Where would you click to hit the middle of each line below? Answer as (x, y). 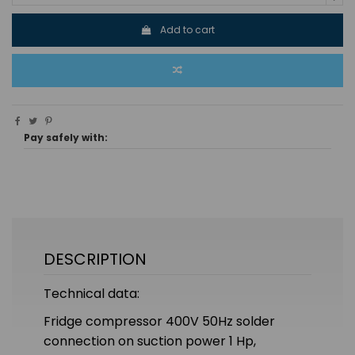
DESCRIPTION (95, 260)
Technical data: (92, 294)
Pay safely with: (66, 138)
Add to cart (187, 29)
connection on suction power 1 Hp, (150, 341)
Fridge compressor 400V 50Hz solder (159, 321)
